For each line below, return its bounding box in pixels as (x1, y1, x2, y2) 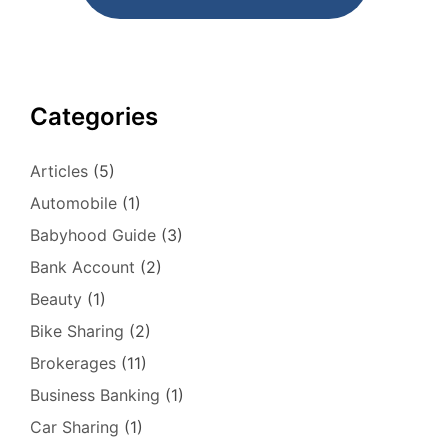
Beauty (30, 288, 82, 309)
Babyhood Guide (30, 224, 156, 245)
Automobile (30, 192, 117, 213)
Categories (30, 101, 158, 131)
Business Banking (30, 384, 160, 405)
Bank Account (30, 256, 135, 277)
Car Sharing (30, 416, 119, 437)
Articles (30, 160, 88, 181)
